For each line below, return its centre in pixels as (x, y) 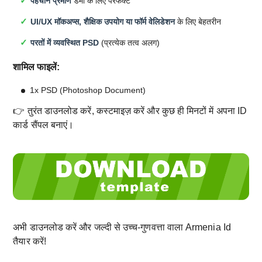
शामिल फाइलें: (37, 66)
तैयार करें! (30, 242)
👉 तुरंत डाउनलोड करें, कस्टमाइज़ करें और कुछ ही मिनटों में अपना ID (130, 111)
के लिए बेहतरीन (198, 22)
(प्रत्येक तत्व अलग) (130, 43)
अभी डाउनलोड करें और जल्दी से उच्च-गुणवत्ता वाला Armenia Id (122, 227)
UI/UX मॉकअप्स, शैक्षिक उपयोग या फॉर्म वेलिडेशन (103, 22)
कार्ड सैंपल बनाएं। (44, 125)
